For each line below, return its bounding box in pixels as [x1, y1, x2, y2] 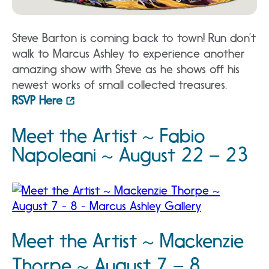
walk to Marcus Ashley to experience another [12, 46, 245, 61]
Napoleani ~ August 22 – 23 [12, 144, 248, 166]
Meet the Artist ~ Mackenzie [12, 229, 244, 252]
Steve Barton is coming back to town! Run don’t [12, 31, 256, 45]
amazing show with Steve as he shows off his [12, 62, 240, 76]
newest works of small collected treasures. [12, 77, 227, 92]
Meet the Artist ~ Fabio [12, 124, 205, 147]
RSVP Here [12, 93, 62, 107]
